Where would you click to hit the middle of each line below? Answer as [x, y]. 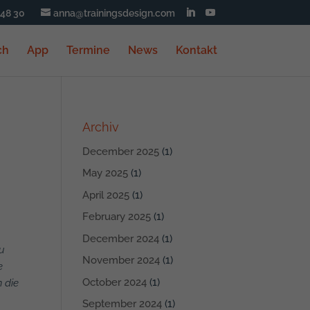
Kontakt [196, 50]
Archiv [101, 127]
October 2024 [115, 282]
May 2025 [106, 173]
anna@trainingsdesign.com [114, 13]
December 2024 [121, 238]
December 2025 [121, 151]
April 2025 [106, 195]
